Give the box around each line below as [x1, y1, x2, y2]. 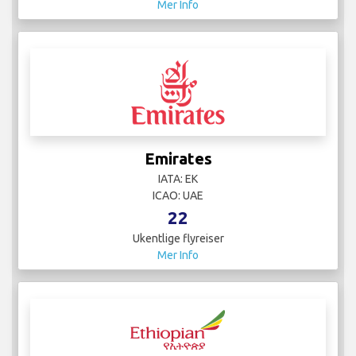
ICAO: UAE [153, 189, 203, 203]
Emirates [144, 149, 212, 168]
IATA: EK [158, 172, 198, 186]
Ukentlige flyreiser [132, 232, 224, 246]
